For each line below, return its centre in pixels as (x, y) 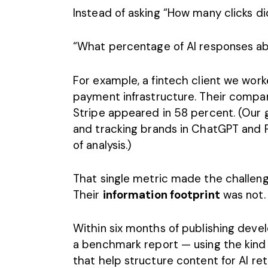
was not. (243, 194)
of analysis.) (103, 145)
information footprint (161, 194)
